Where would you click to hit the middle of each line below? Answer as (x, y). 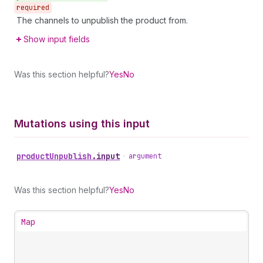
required (33, 8)
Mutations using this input (82, 124)
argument (145, 156)
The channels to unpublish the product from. (102, 20)
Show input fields (57, 39)
